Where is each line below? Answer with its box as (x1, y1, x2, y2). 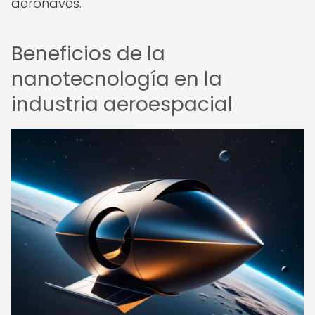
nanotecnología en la (11, 65, 222, 93)
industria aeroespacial (11, 91, 233, 118)
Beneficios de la (11, 40, 165, 67)
